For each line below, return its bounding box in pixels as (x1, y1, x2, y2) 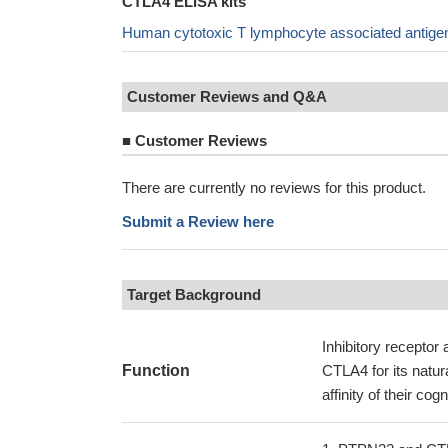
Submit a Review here (122, 213, 274, 230)
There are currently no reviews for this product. (122, 179, 426, 196)
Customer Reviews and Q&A (127, 88, 327, 105)
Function (122, 362, 190, 379)
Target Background (127, 286, 261, 303)
